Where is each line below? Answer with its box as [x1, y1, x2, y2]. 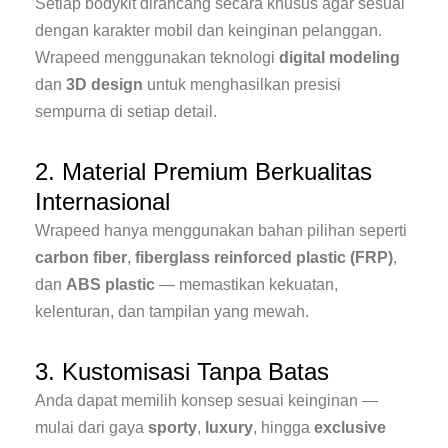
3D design [66, 76, 143, 94]
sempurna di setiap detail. [35, 103, 217, 121]
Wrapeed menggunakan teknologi [35, 49, 279, 67]
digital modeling [279, 49, 400, 67]
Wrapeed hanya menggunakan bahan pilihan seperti [35, 222, 407, 240]
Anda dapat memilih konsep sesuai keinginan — [35, 392, 378, 410]
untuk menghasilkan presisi [143, 76, 341, 94]
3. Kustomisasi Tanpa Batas [35, 358, 329, 386]
